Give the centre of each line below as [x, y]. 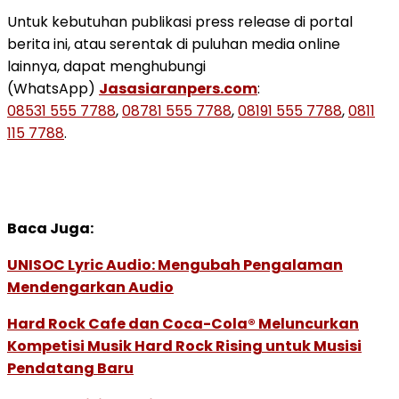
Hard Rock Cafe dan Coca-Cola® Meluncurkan [183, 323]
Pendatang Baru [70, 368]
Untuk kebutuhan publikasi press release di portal [180, 21]
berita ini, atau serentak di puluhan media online [174, 44]
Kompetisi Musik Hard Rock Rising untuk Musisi [184, 346]
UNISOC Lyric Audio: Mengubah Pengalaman [175, 265]
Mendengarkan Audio [90, 287]
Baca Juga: [50, 228]
